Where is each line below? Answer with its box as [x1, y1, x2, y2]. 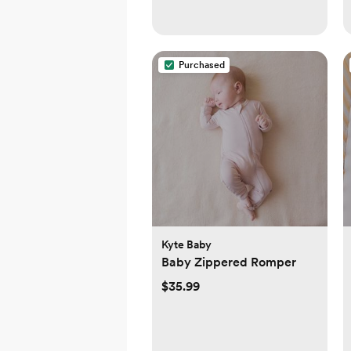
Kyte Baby [161, 238, 212, 251]
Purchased [179, 60, 225, 71]
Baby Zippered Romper [161, 255, 296, 270]
